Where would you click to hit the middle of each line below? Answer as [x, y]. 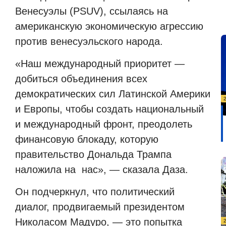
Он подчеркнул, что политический [95, 192]
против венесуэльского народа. [89, 41]
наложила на [45, 170]
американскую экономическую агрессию [109, 26]
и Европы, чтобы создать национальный [109, 109]
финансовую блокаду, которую [87, 139]
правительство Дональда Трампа [93, 155]
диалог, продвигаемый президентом [100, 207]
